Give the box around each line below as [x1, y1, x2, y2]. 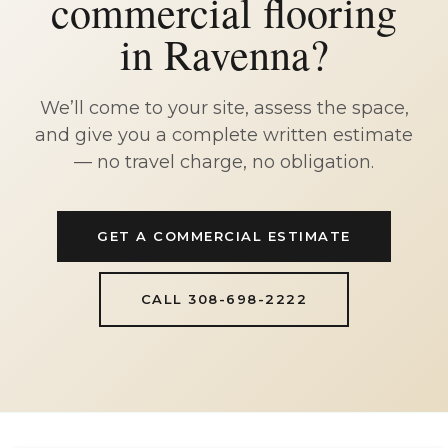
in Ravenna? [119, 26, 329, 82]
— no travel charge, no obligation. [74, 151, 374, 173]
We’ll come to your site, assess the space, [39, 97, 409, 119]
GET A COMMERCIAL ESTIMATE [97, 228, 351, 244]
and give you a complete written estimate [35, 124, 413, 146]
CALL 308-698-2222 [140, 291, 308, 307]
